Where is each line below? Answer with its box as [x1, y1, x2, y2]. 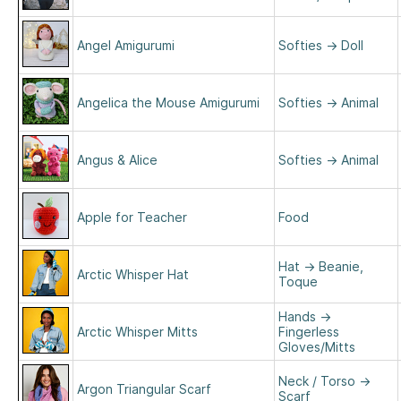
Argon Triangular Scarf [77, 381, 211, 397]
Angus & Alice [77, 152, 158, 167]
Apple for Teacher [77, 209, 187, 225]
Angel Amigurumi [77, 38, 175, 53]
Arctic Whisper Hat [77, 267, 189, 282]
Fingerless [278, 324, 339, 339]
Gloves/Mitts [278, 339, 355, 354]
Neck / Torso [278, 373, 355, 388]
